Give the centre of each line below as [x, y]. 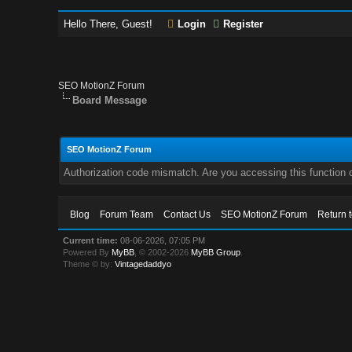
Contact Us [187, 214]
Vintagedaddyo [143, 264]
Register [244, 24]
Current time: [91, 240]
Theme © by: [89, 264]
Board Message [110, 100]
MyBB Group [216, 252]
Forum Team [127, 214]
